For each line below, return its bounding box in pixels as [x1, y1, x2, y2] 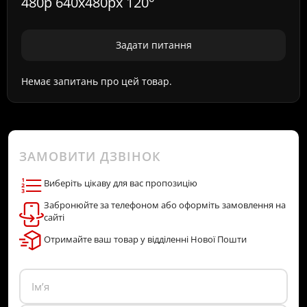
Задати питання [115, 38, 192, 51]
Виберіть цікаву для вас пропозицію [44, 177, 197, 189]
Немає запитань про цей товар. [21, 75, 172, 88]
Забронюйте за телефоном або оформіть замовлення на [44, 199, 286, 211]
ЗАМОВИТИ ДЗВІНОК [19, 148, 161, 164]
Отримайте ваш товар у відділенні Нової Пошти [44, 233, 247, 245]
